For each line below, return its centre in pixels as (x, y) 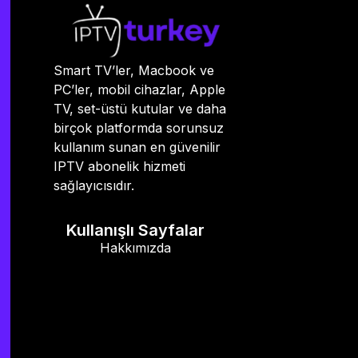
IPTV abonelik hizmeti (119, 167)
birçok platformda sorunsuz (139, 128)
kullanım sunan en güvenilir (137, 147)
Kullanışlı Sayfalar (136, 231)
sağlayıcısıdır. (94, 186)
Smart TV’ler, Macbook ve (134, 71)
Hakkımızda (136, 248)
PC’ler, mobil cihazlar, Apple (139, 90)
